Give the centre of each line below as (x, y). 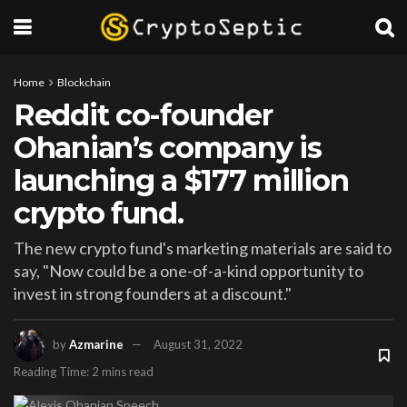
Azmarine (96, 344)
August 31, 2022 (198, 344)
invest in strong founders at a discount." (153, 293)
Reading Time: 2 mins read (84, 371)
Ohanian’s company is (168, 148)
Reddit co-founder (143, 115)
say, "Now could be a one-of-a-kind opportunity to (189, 270)
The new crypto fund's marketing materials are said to (203, 248)
